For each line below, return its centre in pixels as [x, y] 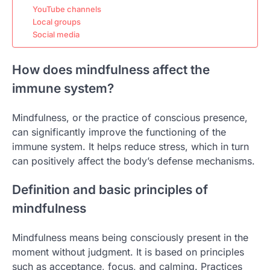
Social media [56, 35]
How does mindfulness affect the [111, 69]
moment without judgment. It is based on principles [128, 252]
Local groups [56, 22]
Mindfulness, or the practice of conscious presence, [130, 117]
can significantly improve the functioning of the [119, 132]
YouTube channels [67, 9]
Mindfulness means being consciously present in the [130, 238]
